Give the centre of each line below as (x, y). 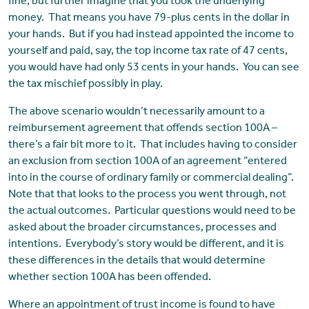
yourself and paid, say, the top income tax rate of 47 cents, (148, 52)
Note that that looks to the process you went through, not (147, 196)
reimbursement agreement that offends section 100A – (142, 129)
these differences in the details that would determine (137, 262)
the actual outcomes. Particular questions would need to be (152, 212)
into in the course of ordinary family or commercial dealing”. (152, 179)
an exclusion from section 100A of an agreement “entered (147, 162)
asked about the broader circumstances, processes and (142, 229)
